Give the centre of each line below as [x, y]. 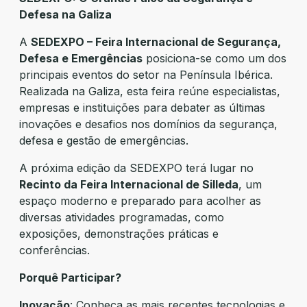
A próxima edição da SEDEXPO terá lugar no [136, 168]
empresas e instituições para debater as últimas [142, 107]
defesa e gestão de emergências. [104, 140]
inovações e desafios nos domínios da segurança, [148, 124]
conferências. [54, 250]
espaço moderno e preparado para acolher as [140, 200]
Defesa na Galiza [65, 14]
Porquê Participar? [70, 277]
